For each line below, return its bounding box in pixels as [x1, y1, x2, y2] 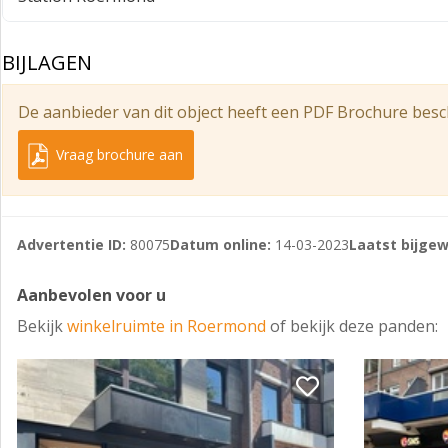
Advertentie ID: [17, 235, 126, 254]
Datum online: [170, 235, 271, 254]
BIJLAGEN [2, 49, 92, 76]
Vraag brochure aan [52, 145, 183, 164]
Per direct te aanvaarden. [2, 36, 189, 58]
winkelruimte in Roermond [67, 315, 270, 337]
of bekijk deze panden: [270, 315, 438, 337]
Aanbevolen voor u [17, 284, 166, 306]
